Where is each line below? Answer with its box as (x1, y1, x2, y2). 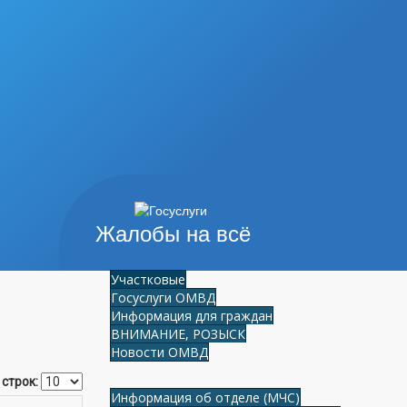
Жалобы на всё (95, 222, 251, 246)
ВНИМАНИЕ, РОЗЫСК (111, 325, 245, 342)
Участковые (111, 271, 185, 288)
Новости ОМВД (111, 343, 208, 361)
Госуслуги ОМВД (111, 289, 215, 306)
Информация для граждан (111, 307, 273, 324)
